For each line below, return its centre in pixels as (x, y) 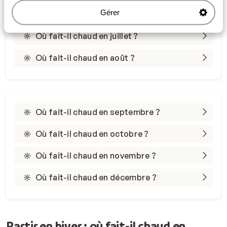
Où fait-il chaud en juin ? (83, 14)
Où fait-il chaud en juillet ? (87, 36)
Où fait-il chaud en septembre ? (98, 112)
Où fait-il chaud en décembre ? (96, 177)
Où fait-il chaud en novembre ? (96, 155)
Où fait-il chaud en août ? (85, 58)
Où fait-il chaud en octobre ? (92, 134)
